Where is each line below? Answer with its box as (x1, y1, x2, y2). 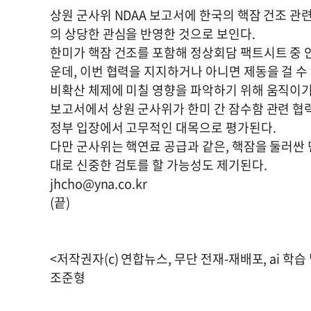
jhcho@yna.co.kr (50, 174, 148, 193)
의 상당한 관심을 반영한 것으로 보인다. (50, 24, 255, 43)
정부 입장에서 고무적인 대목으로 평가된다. (50, 118, 276, 137)
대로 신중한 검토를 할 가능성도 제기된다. (50, 155, 267, 174)
